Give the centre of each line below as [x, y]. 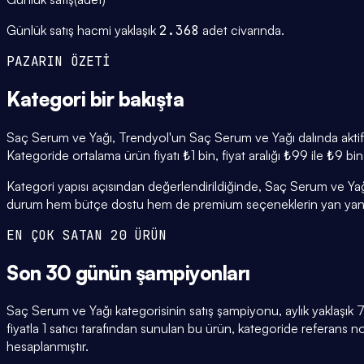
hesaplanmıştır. [48, 347]
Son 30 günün [71, 273]
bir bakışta [137, 99]
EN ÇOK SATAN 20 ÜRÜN [87, 235]
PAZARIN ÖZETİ [58, 61]
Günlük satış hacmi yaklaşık [83, 30]
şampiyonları [193, 273]
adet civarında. [242, 30]
